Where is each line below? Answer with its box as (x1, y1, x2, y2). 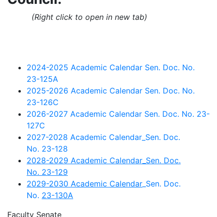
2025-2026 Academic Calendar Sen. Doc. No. (27, 86, 195, 95)
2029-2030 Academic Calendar (27, 179, 142, 188)
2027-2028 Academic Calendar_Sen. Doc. (27, 132, 180, 142)
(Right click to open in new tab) (7, 12, 147, 22)
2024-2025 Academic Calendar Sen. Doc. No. (27, 62, 195, 72)
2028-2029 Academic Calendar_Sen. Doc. (27, 155, 181, 165)
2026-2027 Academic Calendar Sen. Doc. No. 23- (27, 109, 210, 119)
